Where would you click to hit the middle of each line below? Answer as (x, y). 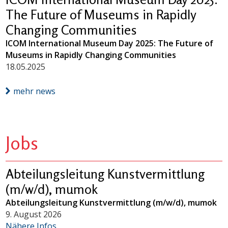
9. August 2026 (34, 214)
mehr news (35, 91)
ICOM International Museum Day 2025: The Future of (110, 43)
